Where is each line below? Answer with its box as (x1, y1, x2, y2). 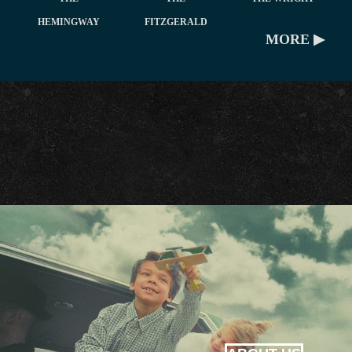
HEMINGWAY (38, 16, 101, 28)
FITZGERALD (144, 16, 207, 28)
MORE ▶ (265, 31, 324, 48)
